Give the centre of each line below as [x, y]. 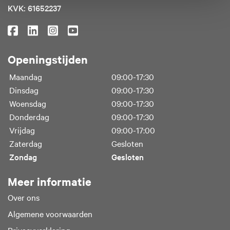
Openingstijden [48, 59]
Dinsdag [24, 90]
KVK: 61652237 [34, 7]
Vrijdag [22, 130]
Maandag [26, 76]
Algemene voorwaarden [50, 213]
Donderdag [29, 116]
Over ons [24, 197]
